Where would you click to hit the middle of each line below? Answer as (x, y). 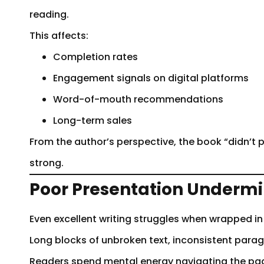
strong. (47, 163)
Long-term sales (93, 120)
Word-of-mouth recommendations (138, 99)
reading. (49, 14)
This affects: (59, 35)
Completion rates (95, 57)
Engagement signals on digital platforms (151, 78)
